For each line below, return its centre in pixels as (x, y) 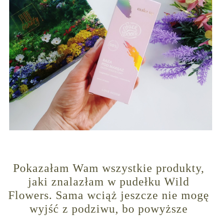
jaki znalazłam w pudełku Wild (108, 182)
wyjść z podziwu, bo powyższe (108, 209)
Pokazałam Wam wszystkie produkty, (108, 168)
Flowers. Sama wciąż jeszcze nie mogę (108, 195)
